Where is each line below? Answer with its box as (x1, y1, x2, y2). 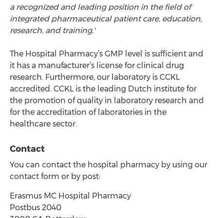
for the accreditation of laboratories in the (10, 108, 166, 117)
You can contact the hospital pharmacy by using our (10, 160, 207, 170)
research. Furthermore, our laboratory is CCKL (10, 73, 180, 82)
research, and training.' (10, 26, 95, 36)
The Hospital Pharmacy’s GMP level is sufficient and (10, 49, 203, 59)
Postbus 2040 (10, 203, 65, 213)
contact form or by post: (10, 172, 102, 182)
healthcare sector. (10, 119, 79, 129)
